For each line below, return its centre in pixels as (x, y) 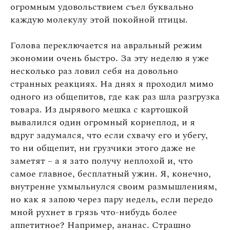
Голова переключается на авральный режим (106, 45)
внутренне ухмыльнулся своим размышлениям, (114, 186)
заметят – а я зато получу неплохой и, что (102, 161)
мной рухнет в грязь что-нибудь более (94, 212)
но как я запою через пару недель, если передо (112, 199)
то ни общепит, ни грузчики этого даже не (103, 148)
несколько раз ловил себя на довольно (94, 71)
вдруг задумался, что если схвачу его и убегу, (109, 135)
